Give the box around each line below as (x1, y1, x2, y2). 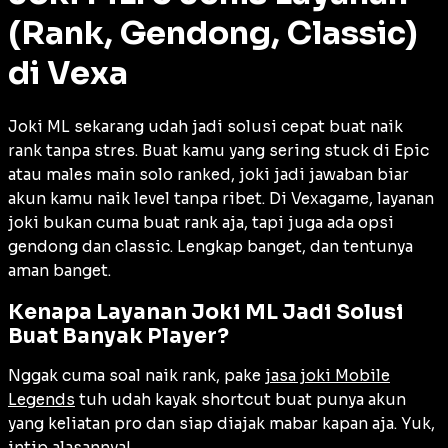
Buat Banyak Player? (8, 323, 229, 350)
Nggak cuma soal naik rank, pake (8, 366, 265, 386)
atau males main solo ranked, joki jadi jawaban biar (8, 164, 409, 184)
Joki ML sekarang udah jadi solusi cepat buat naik (8, 116, 403, 136)
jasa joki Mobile (265, 366, 390, 386)
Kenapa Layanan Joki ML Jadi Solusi (8, 299, 404, 326)
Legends (8, 390, 75, 410)
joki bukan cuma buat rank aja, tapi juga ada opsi (8, 212, 394, 232)
